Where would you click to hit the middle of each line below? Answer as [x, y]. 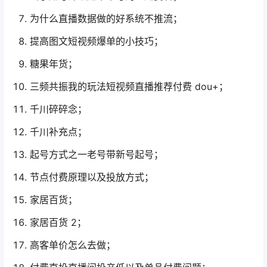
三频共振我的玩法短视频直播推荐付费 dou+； [129, 86]
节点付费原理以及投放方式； [92, 177]
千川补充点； [58, 131]
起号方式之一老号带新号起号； [97, 154]
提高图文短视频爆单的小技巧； [97, 41]
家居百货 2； [58, 222]
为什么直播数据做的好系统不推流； [106, 18]
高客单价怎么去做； [73, 245]
